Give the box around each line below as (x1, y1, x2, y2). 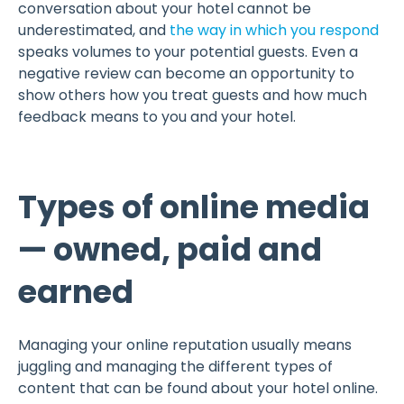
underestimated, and (18, 19, 170, 41)
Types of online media (18, 184, 370, 229)
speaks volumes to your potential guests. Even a (18, 41, 358, 62)
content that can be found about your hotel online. (18, 377, 378, 399)
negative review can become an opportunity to (18, 62, 354, 84)
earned (18, 269, 133, 314)
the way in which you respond (170, 19, 379, 41)
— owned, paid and (18, 226, 322, 271)
